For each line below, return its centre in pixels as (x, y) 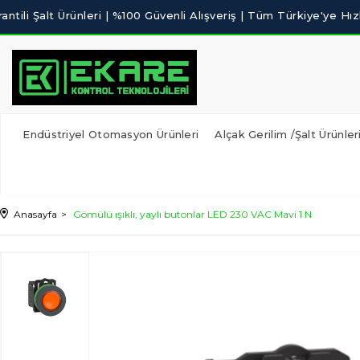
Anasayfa (35, 214)
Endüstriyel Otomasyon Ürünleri (111, 134)
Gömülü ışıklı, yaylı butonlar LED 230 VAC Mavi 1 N (192, 214)
